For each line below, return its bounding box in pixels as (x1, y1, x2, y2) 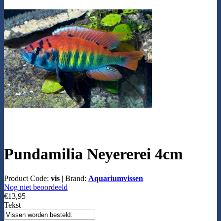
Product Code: (4, 174, 51, 183)
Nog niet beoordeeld (4, 183, 68, 191)
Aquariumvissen (88, 174, 143, 183)
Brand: (65, 174, 88, 183)
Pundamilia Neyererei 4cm (4, 145, 183, 163)
